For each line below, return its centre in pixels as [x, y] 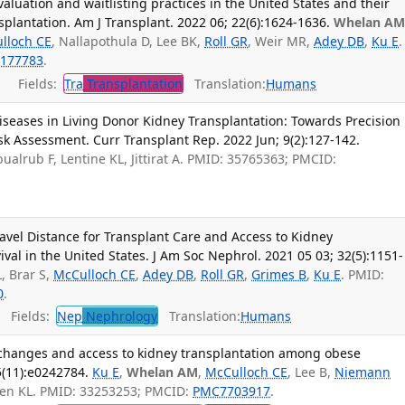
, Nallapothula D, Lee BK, [128, 42]
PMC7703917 [232, 391]
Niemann [363, 372]
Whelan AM [163, 372]
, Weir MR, [281, 42]
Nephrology [120, 316]
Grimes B [279, 274]
